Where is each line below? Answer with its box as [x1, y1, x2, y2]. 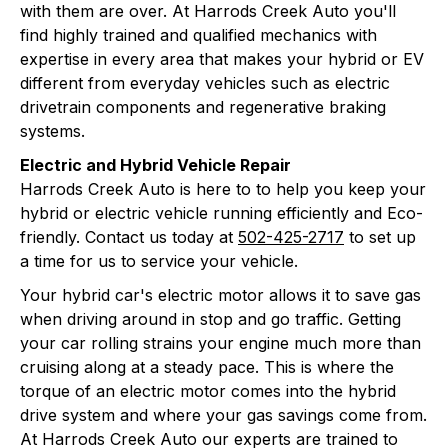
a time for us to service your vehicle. [20, 251, 298, 271]
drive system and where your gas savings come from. [20, 405, 427, 425]
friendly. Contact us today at [20, 227, 238, 247]
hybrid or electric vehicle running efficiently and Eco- [20, 203, 423, 223]
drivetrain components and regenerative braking [20, 97, 386, 117]
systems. [20, 121, 85, 141]
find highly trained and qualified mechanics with [20, 25, 377, 45]
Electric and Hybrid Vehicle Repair [20, 155, 291, 175]
